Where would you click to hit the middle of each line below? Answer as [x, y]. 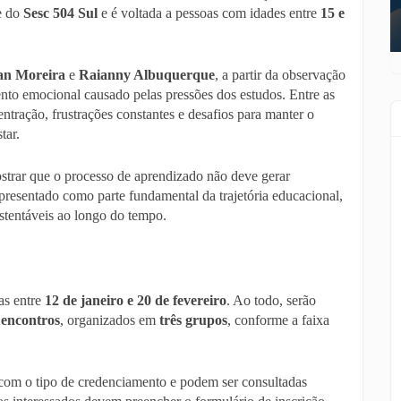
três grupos [193, 320]
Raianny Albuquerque [147, 75]
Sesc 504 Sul [60, 13]
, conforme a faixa [278, 320]
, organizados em [110, 320]
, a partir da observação [280, 75]
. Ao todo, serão [271, 300]
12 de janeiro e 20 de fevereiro [136, 300]
